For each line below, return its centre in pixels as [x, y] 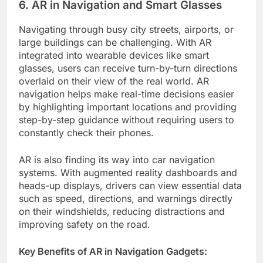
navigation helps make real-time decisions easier [127, 94]
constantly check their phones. [86, 132]
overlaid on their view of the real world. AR [114, 81]
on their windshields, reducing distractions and [122, 211]
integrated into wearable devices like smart [114, 55]
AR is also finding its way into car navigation [117, 159]
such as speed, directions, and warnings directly [126, 198]
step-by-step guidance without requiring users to [127, 119]
